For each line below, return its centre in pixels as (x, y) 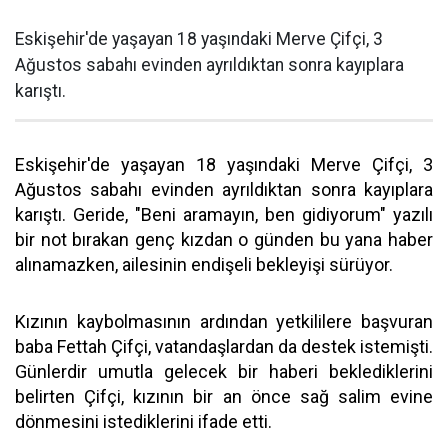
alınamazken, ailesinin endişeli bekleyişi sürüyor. (204, 264)
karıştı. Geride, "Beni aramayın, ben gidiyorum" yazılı (224, 214)
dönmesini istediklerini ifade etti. (143, 421)
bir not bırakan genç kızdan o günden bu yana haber (224, 239)
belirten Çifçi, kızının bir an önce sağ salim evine (224, 396)
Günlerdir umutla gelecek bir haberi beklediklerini (224, 371)
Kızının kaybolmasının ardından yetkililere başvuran (224, 321)
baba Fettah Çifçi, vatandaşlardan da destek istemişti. (224, 346)
